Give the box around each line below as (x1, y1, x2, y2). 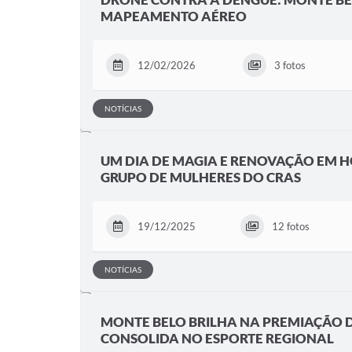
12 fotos (272, 220, 310, 233)
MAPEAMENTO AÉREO (101, 8, 247, 24)
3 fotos (274, 59, 306, 71)
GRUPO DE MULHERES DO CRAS (101, 169, 301, 185)
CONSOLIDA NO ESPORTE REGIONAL (101, 330, 334, 346)
